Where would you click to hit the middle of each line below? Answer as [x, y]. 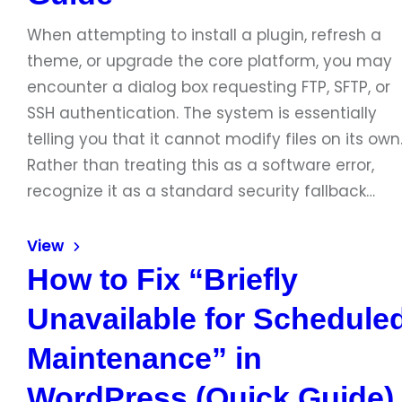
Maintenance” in [144, 358]
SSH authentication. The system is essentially [202, 113]
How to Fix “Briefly [162, 279]
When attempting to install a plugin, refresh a [204, 35]
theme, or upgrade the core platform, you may [210, 61]
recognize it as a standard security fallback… [201, 191]
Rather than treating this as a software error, [201, 165]
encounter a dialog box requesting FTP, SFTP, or [209, 87]
